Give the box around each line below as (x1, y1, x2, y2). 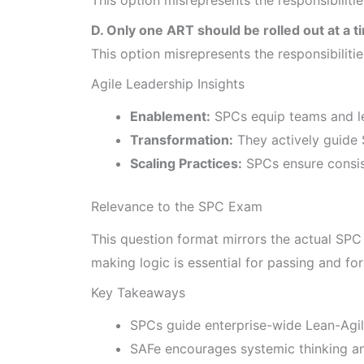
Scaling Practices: (130, 154, 242, 171)
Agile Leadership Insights (91, 75, 245, 92)
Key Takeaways (91, 284, 185, 301)
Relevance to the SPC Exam (91, 197, 262, 214)
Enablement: (130, 107, 210, 124)
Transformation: (130, 131, 233, 148)
